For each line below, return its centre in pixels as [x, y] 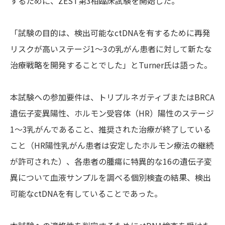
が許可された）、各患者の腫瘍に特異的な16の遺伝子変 [111, 161]
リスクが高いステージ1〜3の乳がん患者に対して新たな [111, 49]
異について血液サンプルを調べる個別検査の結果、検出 [110, 178]
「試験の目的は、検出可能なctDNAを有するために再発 [110, 33]
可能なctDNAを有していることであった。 [86, 194]
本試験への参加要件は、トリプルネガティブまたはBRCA [112, 97]
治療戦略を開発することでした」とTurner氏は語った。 [111, 65]
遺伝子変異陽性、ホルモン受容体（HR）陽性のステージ [112, 113]
